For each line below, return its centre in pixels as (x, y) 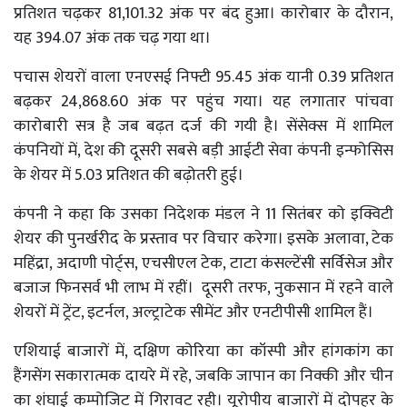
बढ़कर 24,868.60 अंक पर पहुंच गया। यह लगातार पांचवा (203, 101)
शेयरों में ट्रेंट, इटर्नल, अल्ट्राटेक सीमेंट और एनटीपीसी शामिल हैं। (194, 312)
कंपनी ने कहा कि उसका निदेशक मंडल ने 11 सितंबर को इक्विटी (203, 214)
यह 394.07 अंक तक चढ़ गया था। (114, 38)
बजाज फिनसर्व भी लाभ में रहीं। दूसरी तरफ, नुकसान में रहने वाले (203, 288)
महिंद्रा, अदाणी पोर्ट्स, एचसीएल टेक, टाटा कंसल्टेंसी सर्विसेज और (203, 263)
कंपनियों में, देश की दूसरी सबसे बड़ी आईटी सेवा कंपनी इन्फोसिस (203, 150)
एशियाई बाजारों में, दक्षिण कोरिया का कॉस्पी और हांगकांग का (203, 351)
